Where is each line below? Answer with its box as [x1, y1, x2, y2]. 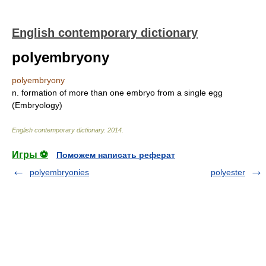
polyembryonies [30, 167, 89, 177]
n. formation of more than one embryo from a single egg [12, 88, 223, 97]
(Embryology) [12, 100, 62, 110]
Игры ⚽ [12, 150, 48, 160]
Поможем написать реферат [56, 150, 175, 160]
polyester [211, 167, 245, 177]
